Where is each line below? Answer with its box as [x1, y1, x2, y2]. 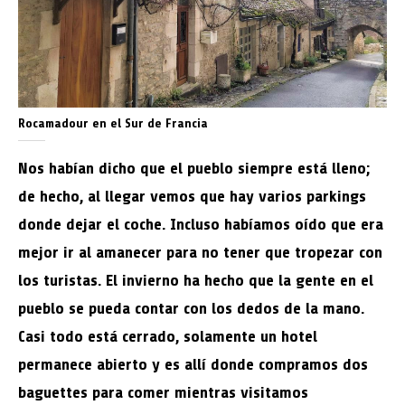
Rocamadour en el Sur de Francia [18, 117, 208, 130]
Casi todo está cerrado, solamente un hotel [18, 327, 317, 345]
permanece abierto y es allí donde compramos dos [18, 355, 368, 373]
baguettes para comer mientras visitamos [18, 383, 308, 401]
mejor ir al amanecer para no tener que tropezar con [18, 243, 382, 261]
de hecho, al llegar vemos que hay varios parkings [18, 187, 366, 205]
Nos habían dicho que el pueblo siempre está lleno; [18, 159, 370, 177]
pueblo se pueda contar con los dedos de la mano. [18, 299, 364, 317]
